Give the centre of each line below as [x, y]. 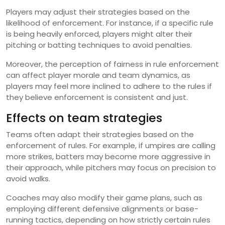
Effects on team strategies [84, 118]
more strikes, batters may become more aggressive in [108, 157]
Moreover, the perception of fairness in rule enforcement [113, 64]
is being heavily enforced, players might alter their [99, 34]
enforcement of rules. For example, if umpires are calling [111, 146]
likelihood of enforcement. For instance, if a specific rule [110, 23]
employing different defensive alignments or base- [102, 209]
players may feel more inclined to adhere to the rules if [109, 86]
